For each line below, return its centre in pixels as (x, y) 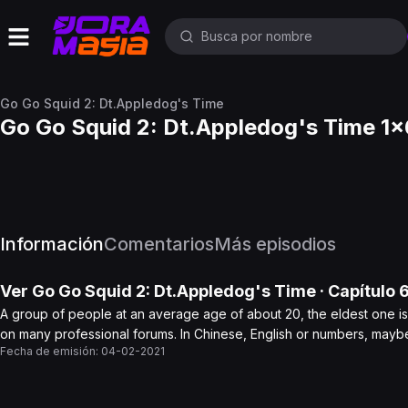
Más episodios (275, 244)
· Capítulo (357, 291)
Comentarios (159, 244)
